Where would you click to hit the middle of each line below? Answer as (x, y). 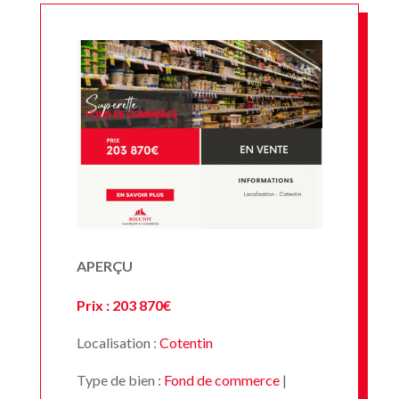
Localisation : (118, 342)
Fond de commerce (221, 379)
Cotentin (186, 342)
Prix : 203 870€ (123, 305)
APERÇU (104, 265)
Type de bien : (120, 379)
